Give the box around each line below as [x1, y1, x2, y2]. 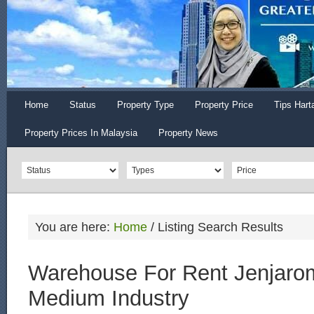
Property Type [117, 100, 174, 110]
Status [69, 100, 96, 110]
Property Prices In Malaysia [25, 128, 137, 138]
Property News [158, 128, 218, 138]
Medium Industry [28, 286, 189, 310]
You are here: [35, 220, 114, 234]
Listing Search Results [154, 220, 283, 234]
